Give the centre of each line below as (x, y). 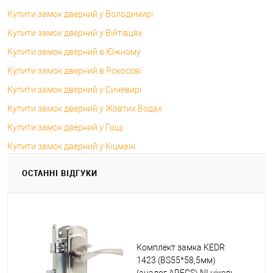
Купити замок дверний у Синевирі (74, 89)
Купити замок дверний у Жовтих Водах (85, 108)
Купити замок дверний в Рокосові (74, 70)
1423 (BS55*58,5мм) (176, 260)
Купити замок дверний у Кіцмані (71, 146)
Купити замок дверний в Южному (74, 51)
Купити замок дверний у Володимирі (80, 14)
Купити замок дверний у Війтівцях (75, 33)
